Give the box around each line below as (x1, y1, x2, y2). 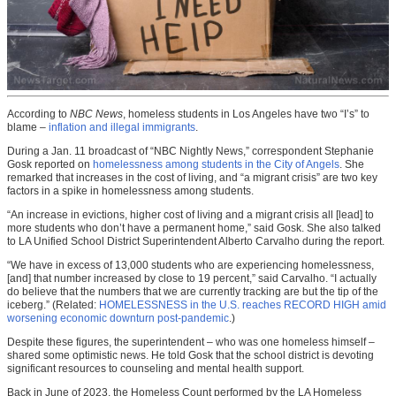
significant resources (7, 362, 109, 376)
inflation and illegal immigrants (49, 121, 195, 134)
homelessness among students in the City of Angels (93, 158, 339, 171)
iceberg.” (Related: (7, 299, 99, 312)
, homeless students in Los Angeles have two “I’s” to (123, 108, 369, 121)
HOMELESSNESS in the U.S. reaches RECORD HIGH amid (99, 299, 386, 312)
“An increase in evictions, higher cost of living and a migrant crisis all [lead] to (7, 209, 374, 222)
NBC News (70, 108, 123, 121)
